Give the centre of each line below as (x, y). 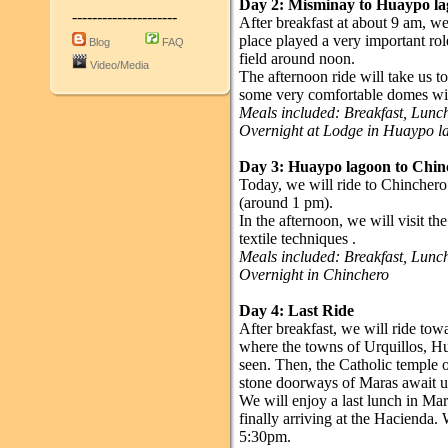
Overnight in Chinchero (314, 274)
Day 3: (263, 166)
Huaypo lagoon (339, 166)
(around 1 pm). (286, 202)
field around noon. (297, 58)
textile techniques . (297, 238)
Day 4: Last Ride (296, 310)
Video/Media (119, 65)
